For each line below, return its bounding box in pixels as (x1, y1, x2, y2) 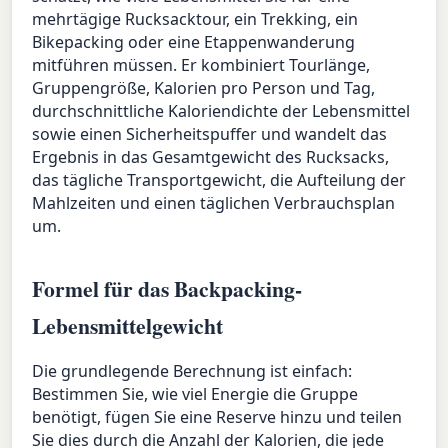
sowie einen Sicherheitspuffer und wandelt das (32, 123, 388, 146)
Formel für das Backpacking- (32, 273, 303, 305)
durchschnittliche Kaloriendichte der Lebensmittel (32, 100, 411, 123)
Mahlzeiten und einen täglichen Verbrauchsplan (32, 192, 396, 215)
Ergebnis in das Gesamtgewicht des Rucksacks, (32, 146, 390, 169)
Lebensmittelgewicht (32, 310, 224, 342)
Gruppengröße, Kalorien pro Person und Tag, (32, 77, 376, 100)
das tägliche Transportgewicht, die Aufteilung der (32, 169, 407, 192)
